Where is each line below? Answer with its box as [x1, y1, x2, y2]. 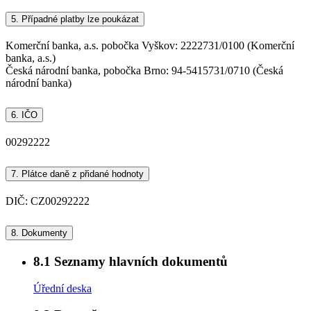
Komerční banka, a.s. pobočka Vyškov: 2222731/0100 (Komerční [6, 40, 294, 52]
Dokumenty [22, 227, 67, 238]
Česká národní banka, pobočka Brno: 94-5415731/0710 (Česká [6, 65, 283, 77]
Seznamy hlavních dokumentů [51, 253, 228, 269]
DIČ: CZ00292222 [6, 195, 90, 208]
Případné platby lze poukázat [19, 13, 139, 24]
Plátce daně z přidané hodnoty [19, 169, 144, 180]
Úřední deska [33, 282, 92, 294]
